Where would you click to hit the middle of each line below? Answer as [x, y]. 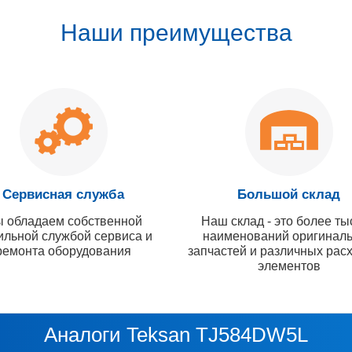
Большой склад [289, 194]
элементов [289, 266]
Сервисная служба [63, 194]
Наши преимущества [176, 32]
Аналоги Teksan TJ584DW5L [176, 334]
